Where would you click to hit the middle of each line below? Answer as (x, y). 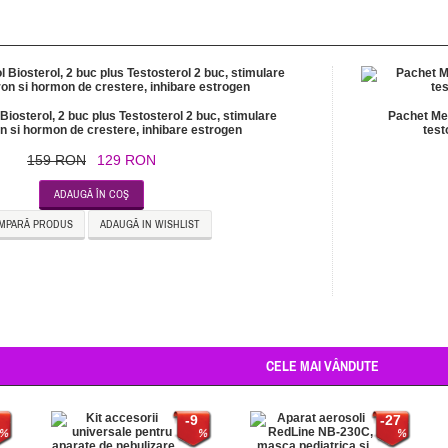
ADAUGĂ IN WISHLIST (149, 224)
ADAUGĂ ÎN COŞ (91, 194)
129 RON (126, 160)
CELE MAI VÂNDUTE (322, 366)
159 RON (56, 160)
